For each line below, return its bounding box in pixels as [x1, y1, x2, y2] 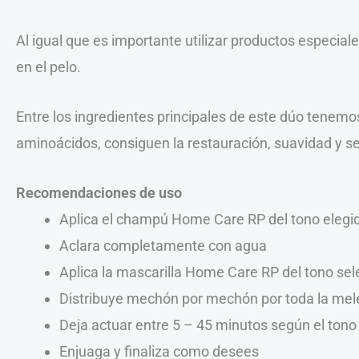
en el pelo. [16, 58, 81, 76]
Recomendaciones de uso [16, 184, 182, 201]
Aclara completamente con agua [59, 236, 267, 254]
